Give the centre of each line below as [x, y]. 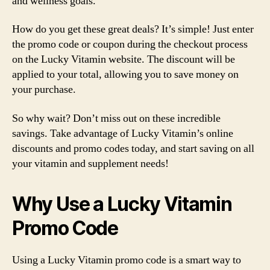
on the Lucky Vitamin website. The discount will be [124, 59]
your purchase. [44, 89]
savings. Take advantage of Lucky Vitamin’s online [123, 133]
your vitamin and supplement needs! [90, 163]
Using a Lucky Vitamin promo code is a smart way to [127, 260]
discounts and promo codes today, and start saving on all [133, 148]
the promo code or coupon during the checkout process [130, 44]
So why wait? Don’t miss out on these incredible [116, 118]
